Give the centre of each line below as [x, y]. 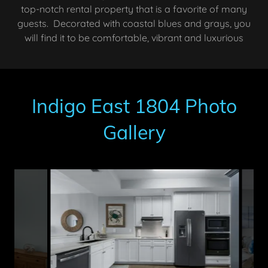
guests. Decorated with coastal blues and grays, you [134, 23]
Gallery [134, 132]
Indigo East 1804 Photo [134, 106]
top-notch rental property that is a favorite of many [134, 9]
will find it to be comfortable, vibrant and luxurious [134, 38]
